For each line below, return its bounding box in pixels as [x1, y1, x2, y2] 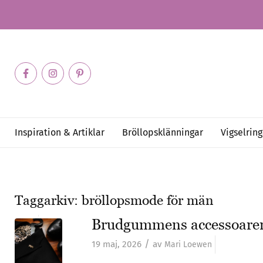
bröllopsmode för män [82, 193, 214, 208]
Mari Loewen [164, 240, 212, 249]
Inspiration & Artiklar [15, 127, 104, 138]
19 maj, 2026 [92, 239, 141, 249]
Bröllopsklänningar [122, 127, 203, 138]
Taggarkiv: [15, 193, 82, 208]
